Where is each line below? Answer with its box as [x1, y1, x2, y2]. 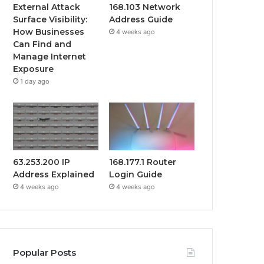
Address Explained [13, 169, 95, 180]
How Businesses [13, 26, 85, 37]
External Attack [13, 1, 81, 12]
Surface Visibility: [13, 14, 88, 25]
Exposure [13, 63, 54, 74]
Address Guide [109, 14, 173, 25]
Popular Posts [13, 247, 77, 259]
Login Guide [109, 169, 163, 180]
